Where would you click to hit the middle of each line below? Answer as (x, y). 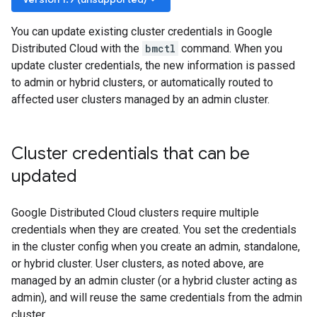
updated (44, 176)
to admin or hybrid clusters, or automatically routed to (142, 82)
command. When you (230, 48)
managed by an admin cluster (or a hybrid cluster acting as (154, 281)
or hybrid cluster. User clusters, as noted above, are (138, 264)
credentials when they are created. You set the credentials (154, 230)
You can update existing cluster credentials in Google (142, 31)
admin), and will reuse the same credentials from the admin (157, 298)
